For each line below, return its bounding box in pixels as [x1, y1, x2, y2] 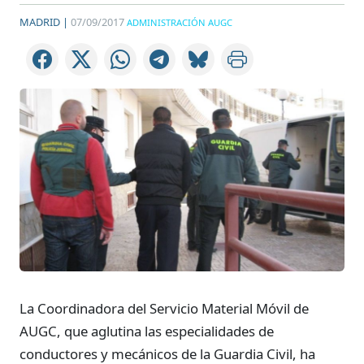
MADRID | [19, 15, 68, 29]
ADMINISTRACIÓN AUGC [127, 16, 232, 28]
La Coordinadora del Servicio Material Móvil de [19, 298, 309, 318]
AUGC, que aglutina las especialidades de [19, 321, 274, 340]
